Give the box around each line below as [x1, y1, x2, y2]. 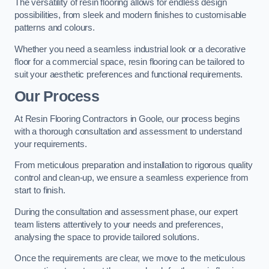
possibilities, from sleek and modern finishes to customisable [14, 10, 247, 20]
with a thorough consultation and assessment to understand [14, 126, 242, 136]
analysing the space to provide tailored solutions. [14, 232, 199, 242]
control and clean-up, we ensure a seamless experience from [14, 173, 249, 183]
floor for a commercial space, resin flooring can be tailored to [14, 56, 244, 67]
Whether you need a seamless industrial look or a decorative [14, 44, 246, 54]
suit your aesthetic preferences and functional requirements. [14, 69, 243, 79]
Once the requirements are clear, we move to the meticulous [14, 253, 246, 264]
